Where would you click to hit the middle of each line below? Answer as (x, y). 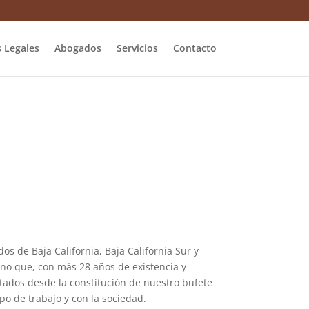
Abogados (78, 48)
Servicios (137, 48)
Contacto (195, 48)
